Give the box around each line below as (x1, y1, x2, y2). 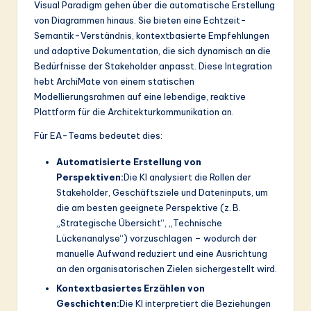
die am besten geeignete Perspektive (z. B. (56, 202, 241, 214)
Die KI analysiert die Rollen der (124, 171, 251, 183)
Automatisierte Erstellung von (56, 156, 201, 168)
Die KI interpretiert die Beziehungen (119, 297, 271, 309)
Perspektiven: (56, 171, 124, 183)
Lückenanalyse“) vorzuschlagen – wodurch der (56, 233, 257, 244)
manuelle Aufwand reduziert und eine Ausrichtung (56, 248, 267, 260)
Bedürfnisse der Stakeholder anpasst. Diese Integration (34, 60, 272, 72)
